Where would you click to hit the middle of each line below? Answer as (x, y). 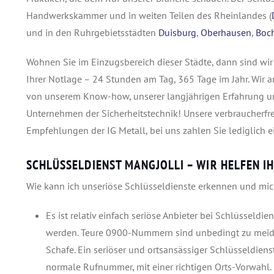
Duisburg (177, 32)
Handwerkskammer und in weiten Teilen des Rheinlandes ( (149, 15)
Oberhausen (226, 32)
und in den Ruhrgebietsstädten (92, 32)
